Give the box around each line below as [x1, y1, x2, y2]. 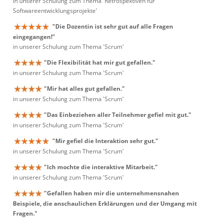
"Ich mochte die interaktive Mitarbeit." [44, 163, 158, 171]
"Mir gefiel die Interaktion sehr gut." [52, 137, 158, 145]
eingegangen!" [13, 33, 55, 41]
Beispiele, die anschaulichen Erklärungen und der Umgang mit [13, 199, 197, 208]
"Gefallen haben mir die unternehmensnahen [44, 189, 179, 197]
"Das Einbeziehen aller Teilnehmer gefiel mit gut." [44, 110, 191, 119]
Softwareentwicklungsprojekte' [13, 6, 97, 15]
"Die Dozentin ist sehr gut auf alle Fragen [52, 22, 173, 31]
